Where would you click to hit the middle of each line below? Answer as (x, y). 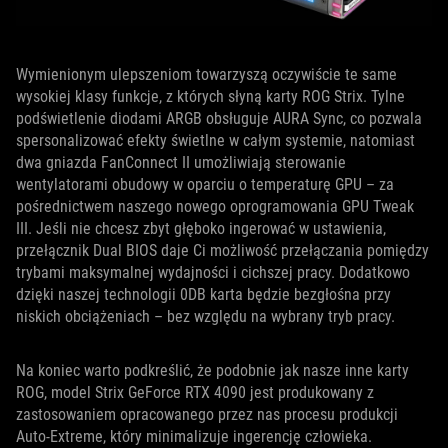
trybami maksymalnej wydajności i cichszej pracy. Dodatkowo (213, 272)
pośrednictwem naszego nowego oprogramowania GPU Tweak (215, 206)
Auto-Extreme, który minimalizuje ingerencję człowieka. (194, 436)
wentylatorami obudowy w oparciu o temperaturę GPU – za (205, 184)
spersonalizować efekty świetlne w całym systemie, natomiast (215, 140)
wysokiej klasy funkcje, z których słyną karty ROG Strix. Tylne (210, 96)
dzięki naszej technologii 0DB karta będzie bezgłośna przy (203, 294)
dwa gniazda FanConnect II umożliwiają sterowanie (181, 162)
